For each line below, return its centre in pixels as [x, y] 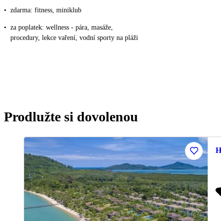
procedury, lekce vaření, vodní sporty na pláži [74, 37]
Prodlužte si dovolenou [71, 116]
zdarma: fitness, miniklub [46, 10]
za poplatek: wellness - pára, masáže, [62, 27]
